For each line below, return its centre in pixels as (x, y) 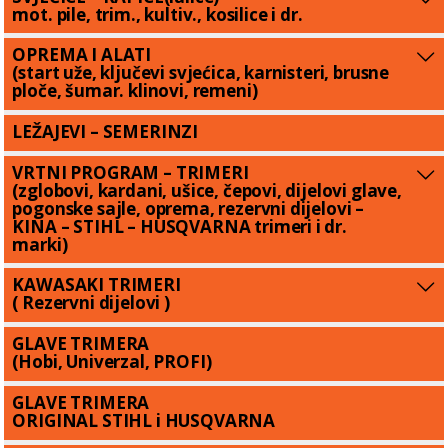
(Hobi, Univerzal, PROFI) (112, 362)
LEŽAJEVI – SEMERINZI (105, 132)
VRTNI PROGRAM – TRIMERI (130, 172)
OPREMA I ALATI (82, 55)
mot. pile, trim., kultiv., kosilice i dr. (157, 14)
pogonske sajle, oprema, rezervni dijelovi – (188, 208)
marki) (40, 244)
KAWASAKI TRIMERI (96, 285)
